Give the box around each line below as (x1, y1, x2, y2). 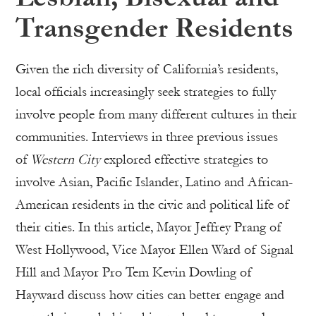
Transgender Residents (16, 13, 293, 44)
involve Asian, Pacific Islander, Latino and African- (16, 174, 293, 190)
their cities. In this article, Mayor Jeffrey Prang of (16, 219, 281, 235)
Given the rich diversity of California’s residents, (16, 61, 278, 77)
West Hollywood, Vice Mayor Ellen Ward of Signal (16, 242, 293, 257)
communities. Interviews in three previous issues (16, 129, 278, 145)
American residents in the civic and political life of (16, 197, 289, 212)
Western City (30, 152, 100, 167)
